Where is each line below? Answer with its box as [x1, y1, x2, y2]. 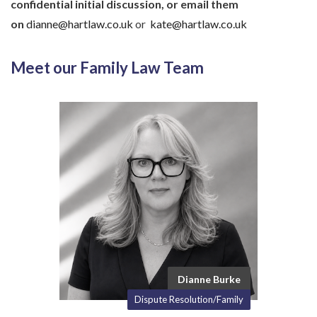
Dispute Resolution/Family [134, 293, 243, 305]
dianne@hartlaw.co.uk [26, 17, 133, 31]
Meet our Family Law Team [11, 58, 204, 78]
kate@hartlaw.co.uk [150, 17, 247, 31]
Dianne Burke [178, 273, 241, 286]
